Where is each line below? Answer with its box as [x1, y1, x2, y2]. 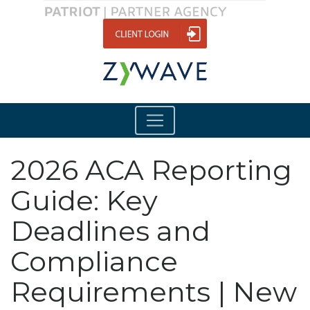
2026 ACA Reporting [10, 152, 292, 187]
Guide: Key [10, 183, 158, 217]
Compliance [10, 244, 178, 278]
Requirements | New [10, 274, 297, 309]
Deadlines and [10, 213, 210, 248]
